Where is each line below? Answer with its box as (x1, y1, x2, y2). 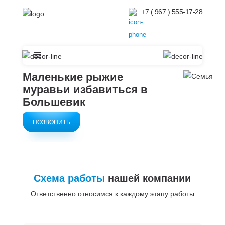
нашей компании (105, 173, 191, 184)
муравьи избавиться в (22, 83, 148, 96)
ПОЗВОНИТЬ (32, 119, 70, 126)
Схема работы (34, 173, 105, 184)
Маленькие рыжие (22, 71, 123, 83)
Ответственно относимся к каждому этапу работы (30, 190, 194, 198)
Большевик (22, 96, 85, 108)
